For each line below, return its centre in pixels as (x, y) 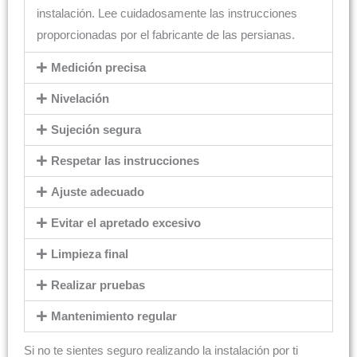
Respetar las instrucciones (125, 161)
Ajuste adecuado (97, 192)
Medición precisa (98, 68)
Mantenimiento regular (114, 317)
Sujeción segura (96, 130)
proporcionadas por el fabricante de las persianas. (166, 35)
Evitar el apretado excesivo (126, 224)
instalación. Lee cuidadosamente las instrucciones (167, 14)
